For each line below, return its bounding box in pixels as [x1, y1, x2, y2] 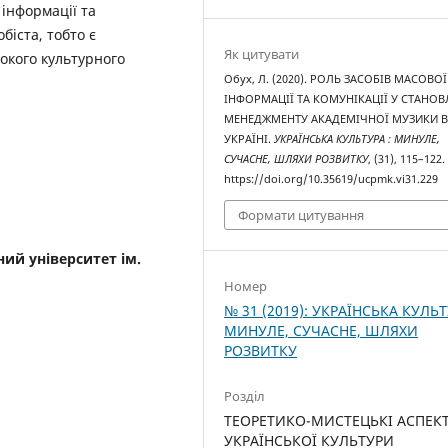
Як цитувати [224, 45, 300, 64]
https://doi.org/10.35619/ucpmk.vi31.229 [224, 172, 439, 187]
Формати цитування [238, 205, 365, 224]
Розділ [224, 386, 266, 405]
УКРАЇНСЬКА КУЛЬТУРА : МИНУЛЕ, [274, 132, 441, 147]
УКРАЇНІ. [224, 132, 275, 147]
